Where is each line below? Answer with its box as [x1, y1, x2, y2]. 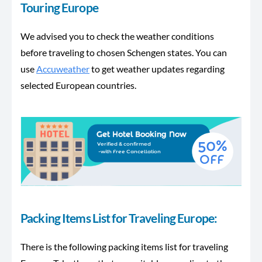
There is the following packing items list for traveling [20, 241, 228, 253]
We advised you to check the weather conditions [20, 30, 214, 42]
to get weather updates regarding [89, 63, 225, 74]
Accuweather [36, 63, 89, 74]
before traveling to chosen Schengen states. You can [20, 47, 227, 58]
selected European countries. [20, 80, 136, 91]
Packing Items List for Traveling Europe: [20, 211, 218, 226]
